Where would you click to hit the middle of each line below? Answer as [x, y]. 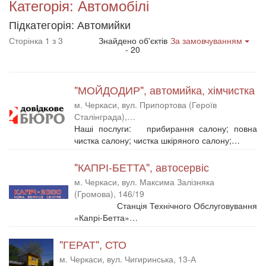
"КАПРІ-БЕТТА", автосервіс [142, 167]
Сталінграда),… [105, 116]
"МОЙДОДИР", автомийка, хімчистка [164, 89]
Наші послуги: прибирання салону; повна [166, 128]
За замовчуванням [207, 40]
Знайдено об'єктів [133, 40]
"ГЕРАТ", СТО [93, 244]
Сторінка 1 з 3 [36, 40]
